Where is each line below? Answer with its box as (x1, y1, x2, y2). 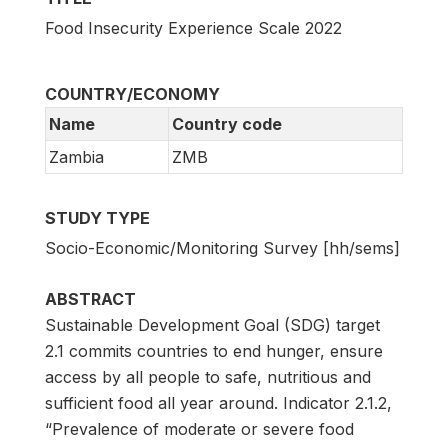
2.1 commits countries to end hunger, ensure (45, 341, 383, 362)
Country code (172, 113, 282, 134)
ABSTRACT (45, 289, 136, 310)
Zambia (49, 146, 104, 167)
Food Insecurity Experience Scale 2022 (45, 17, 342, 38)
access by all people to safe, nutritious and (45, 367, 371, 388)
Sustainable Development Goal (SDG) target (45, 315, 380, 336)
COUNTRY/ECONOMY (45, 83, 220, 104)
